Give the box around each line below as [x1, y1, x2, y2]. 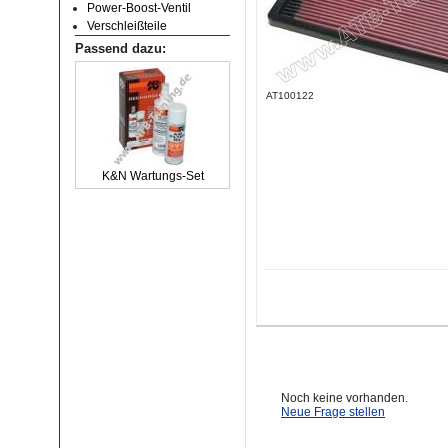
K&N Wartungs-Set [101, 169, 204, 183]
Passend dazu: [75, 41, 166, 56]
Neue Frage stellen [281, 404, 385, 419]
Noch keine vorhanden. [281, 390, 408, 405]
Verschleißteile [87, 19, 167, 33]
